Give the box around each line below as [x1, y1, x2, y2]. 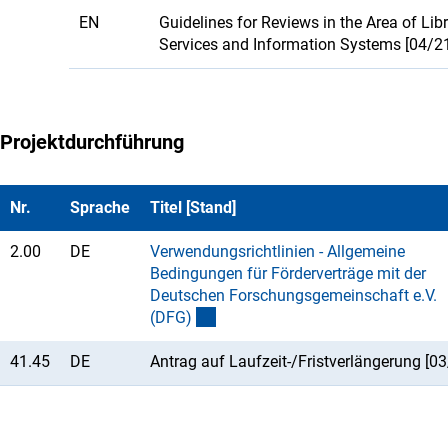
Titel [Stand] [150, 197, 236, 217]
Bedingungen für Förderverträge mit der [150, 263, 426, 283]
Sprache [70, 197, 130, 217]
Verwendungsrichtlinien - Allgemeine [150, 241, 405, 261]
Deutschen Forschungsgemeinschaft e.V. [150, 285, 437, 305]
